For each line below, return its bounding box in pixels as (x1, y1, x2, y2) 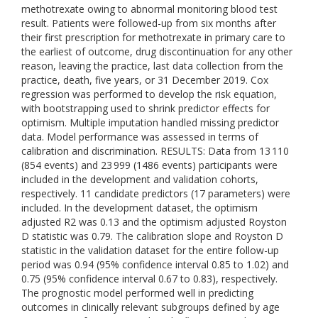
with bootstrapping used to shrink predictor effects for (21, 102, 270, 115)
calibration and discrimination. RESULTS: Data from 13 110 (21, 144, 289, 158)
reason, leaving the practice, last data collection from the (21, 59, 283, 72)
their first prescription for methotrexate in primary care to (21, 31, 285, 44)
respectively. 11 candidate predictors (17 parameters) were (21, 187, 290, 200)
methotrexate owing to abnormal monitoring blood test (21, 2, 278, 16)
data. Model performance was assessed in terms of (21, 130, 258, 143)
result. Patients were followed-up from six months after (21, 16, 276, 30)
